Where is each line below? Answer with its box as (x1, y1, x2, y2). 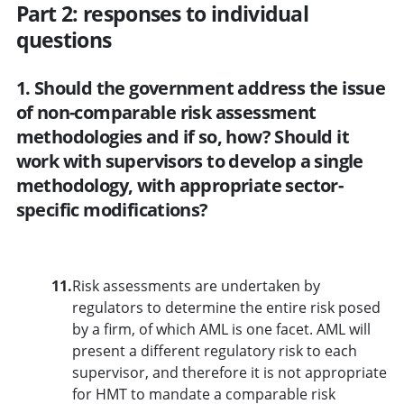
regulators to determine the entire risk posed (71, 297, 381, 317)
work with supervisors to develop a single (15, 148, 363, 173)
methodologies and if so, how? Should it (15, 124, 350, 149)
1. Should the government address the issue (15, 75, 386, 100)
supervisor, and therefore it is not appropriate (71, 362, 387, 382)
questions (15, 24, 112, 54)
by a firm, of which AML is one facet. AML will (71, 318, 371, 339)
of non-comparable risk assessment (15, 99, 317, 124)
